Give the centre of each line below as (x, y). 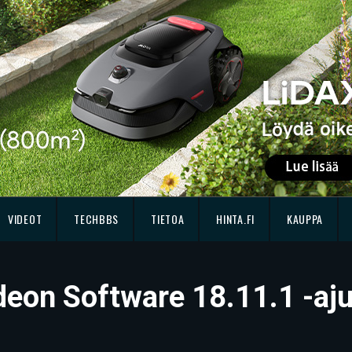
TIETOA (168, 219)
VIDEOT (25, 219)
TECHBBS (97, 219)
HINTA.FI (235, 219)
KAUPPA (305, 219)
